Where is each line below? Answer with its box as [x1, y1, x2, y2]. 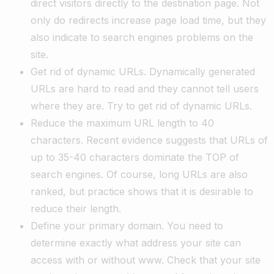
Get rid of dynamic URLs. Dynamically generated [31, 65, 255, 78]
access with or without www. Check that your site [31, 253, 261, 266]
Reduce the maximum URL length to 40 [31, 116, 214, 129]
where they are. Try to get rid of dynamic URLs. [31, 99, 252, 112]
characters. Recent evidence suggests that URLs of [31, 133, 268, 146]
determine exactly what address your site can [31, 236, 241, 249]
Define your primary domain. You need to [31, 219, 223, 232]
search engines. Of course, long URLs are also [31, 168, 248, 180]
